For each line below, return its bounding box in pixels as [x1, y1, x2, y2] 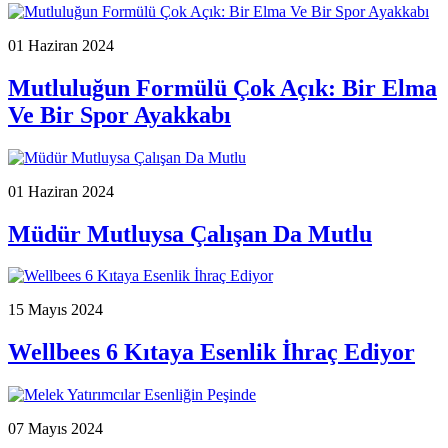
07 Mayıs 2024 [8, 420, 103, 438]
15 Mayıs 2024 [8, 301, 103, 319]
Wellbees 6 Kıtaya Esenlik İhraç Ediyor [8, 339, 415, 366]
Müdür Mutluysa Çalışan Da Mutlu [8, 220, 372, 247]
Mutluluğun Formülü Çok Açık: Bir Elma [8, 74, 437, 101]
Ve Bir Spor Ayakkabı [8, 101, 231, 128]
